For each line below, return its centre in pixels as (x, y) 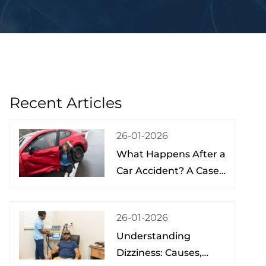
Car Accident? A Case (167, 171)
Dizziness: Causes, (159, 253)
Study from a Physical (169, 187)
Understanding (153, 236)
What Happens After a (171, 154)
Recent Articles (65, 103)
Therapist (139, 204)
